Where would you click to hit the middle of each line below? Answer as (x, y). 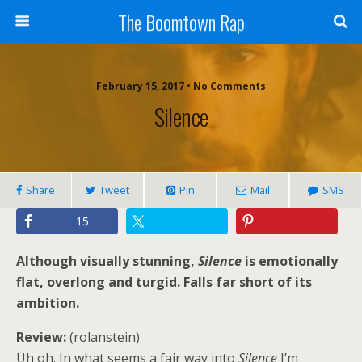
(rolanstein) (103, 337)
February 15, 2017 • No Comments (181, 86)
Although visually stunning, (107, 261)
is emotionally (290, 261)
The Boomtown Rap (181, 22)
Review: (41, 337)
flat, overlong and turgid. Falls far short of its (164, 282)
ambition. (48, 303)
